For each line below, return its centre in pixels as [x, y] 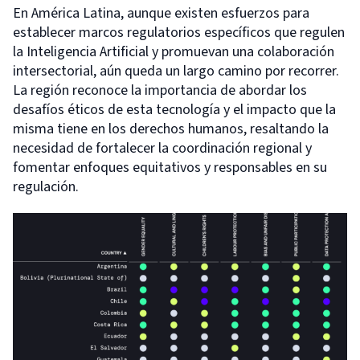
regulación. [46, 187]
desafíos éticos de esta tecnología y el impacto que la [174, 110]
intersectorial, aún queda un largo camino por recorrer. [176, 71]
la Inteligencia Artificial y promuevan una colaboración [174, 52]
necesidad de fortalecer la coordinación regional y [162, 148]
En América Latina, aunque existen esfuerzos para [161, 13]
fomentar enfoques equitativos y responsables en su [170, 168]
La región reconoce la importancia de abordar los [160, 90]
